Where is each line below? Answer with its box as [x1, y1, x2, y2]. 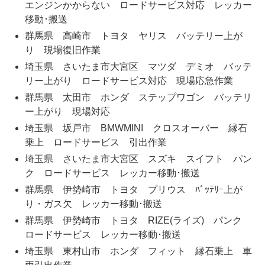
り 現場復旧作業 [24, 45, 101, 56]
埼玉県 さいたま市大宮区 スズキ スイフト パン [24, 154, 252, 164]
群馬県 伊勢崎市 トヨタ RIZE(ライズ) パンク [24, 215, 251, 226]
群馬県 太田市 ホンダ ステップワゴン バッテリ [24, 92, 252, 103]
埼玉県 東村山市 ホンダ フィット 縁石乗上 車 [24, 246, 252, 257]
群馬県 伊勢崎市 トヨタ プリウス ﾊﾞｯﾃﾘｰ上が [24, 185, 243, 195]
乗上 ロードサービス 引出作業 [24, 137, 167, 148]
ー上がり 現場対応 [24, 106, 110, 117]
